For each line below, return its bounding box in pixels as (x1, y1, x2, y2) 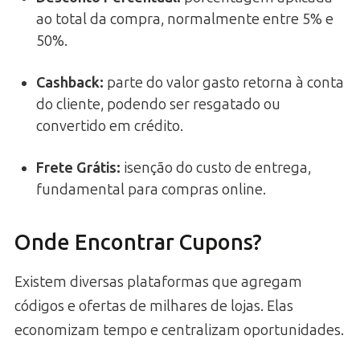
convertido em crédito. (36, 117, 183, 135)
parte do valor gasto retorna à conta (104, 73, 344, 92)
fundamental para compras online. (36, 180, 266, 198)
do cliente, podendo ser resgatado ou (36, 95, 280, 113)
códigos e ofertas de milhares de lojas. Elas (14, 297, 293, 315)
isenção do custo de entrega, (121, 158, 311, 177)
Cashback (36, 73, 100, 92)
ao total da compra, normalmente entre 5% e (36, 10, 333, 28)
